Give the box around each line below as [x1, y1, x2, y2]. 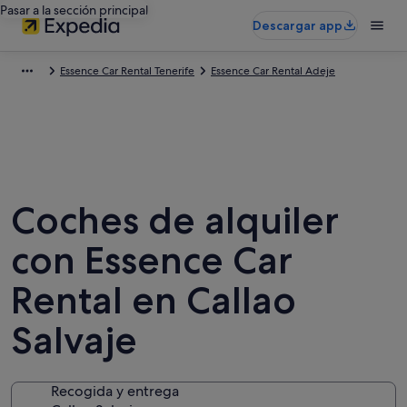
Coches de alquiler [11, 197, 339, 243]
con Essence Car [11, 237, 293, 283]
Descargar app [253, 17, 342, 34]
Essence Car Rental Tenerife [60, 64, 194, 78]
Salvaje [11, 317, 137, 362]
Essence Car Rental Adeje [211, 64, 335, 78]
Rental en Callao [11, 277, 296, 323]
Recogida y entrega [51, 382, 179, 401]
